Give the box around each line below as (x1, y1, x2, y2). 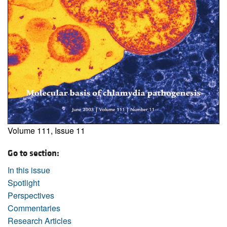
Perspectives (8, 189, 54, 201)
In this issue (8, 164, 50, 176)
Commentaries (8, 202, 60, 214)
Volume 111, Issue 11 (8, 124, 85, 136)
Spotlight (8, 176, 40, 188)
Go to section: (8, 147, 59, 159)
